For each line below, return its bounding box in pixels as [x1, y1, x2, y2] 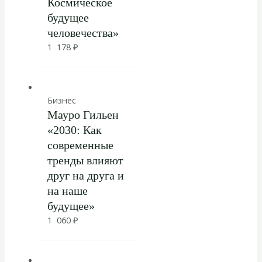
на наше [47, 184, 88, 198]
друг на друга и [47, 169, 124, 182]
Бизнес [47, 94, 76, 106]
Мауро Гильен [47, 108, 119, 122]
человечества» [47, 26, 119, 40]
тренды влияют [47, 154, 123, 167]
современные [47, 139, 113, 152]
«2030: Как [47, 123, 102, 137]
